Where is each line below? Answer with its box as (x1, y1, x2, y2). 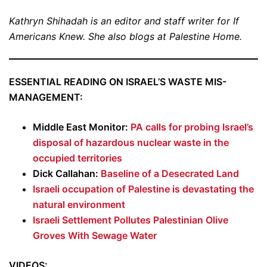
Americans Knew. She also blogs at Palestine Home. (9, 30, 242, 43)
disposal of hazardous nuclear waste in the (33, 136, 229, 149)
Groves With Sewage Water (33, 229, 157, 242)
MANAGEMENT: (9, 91, 83, 104)
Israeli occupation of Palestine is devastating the (33, 183, 254, 195)
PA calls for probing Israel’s (131, 121, 253, 133)
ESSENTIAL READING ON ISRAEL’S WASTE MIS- (9, 76, 226, 88)
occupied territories (33, 152, 122, 164)
